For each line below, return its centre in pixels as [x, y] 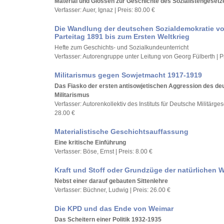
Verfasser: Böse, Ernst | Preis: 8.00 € [103, 151]
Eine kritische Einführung [90, 142]
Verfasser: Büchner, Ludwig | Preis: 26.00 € [112, 190]
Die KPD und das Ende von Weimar [114, 208]
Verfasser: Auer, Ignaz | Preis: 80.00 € [105, 10]
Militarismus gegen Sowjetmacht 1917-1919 [128, 75]
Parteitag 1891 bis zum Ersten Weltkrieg [122, 36]
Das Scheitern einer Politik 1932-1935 [108, 219]
